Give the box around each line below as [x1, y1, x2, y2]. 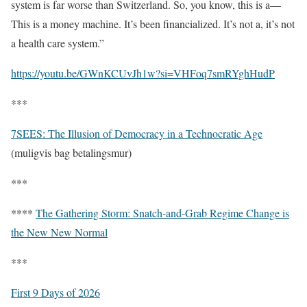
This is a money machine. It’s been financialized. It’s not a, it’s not [11, 16, 295, 31]
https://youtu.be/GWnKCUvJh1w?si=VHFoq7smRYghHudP [11, 65, 275, 80]
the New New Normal [11, 224, 108, 239]
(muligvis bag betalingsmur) [11, 145, 132, 160]
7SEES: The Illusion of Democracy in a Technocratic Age [11, 125, 262, 140]
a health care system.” [11, 35, 104, 50]
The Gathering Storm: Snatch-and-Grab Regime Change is [36, 205, 289, 220]
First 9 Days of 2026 [11, 284, 100, 299]
